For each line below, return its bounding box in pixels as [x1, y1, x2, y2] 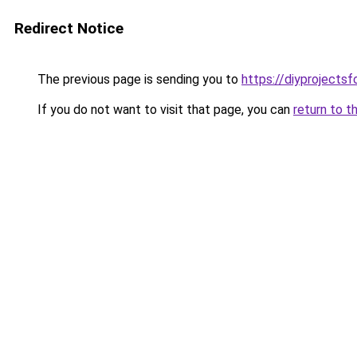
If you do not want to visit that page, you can [34, 102, 293, 117]
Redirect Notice [14, 19, 124, 37]
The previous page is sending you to [34, 72, 241, 87]
